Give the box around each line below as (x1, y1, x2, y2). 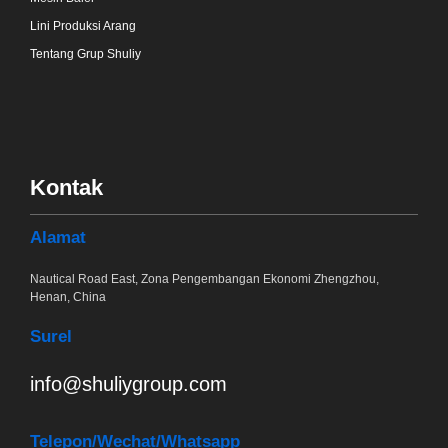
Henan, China (30, 290, 106, 305)
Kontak (30, 175, 103, 201)
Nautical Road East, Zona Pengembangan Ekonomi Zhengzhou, (30, 272, 379, 287)
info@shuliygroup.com (30, 373, 227, 396)
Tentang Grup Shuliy (30, 46, 141, 61)
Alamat (30, 228, 86, 248)
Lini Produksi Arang (30, 18, 136, 33)
